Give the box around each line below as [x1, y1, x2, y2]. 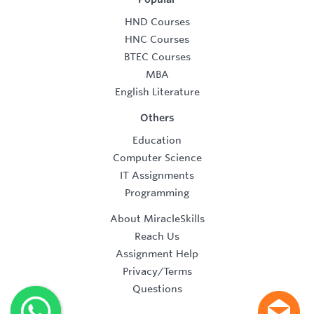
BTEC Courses [123, 51, 191, 63]
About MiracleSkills [109, 213, 205, 225]
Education [132, 135, 182, 146]
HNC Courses [125, 34, 189, 46]
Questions [132, 283, 182, 295]
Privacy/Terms [122, 266, 192, 278]
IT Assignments [120, 170, 194, 182]
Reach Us [135, 231, 179, 243]
